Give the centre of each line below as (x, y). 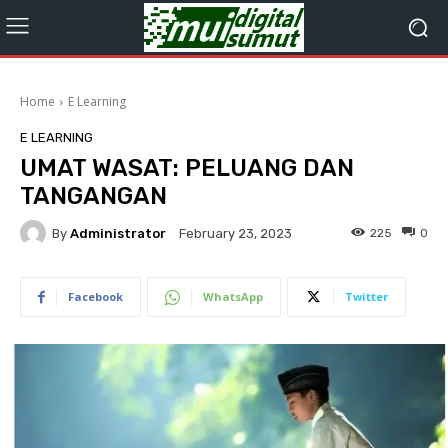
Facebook (95, 296)
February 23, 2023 (235, 234)
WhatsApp (233, 296)
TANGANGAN (93, 196)
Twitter (366, 296)
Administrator (118, 233)
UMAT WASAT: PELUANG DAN (187, 168)
